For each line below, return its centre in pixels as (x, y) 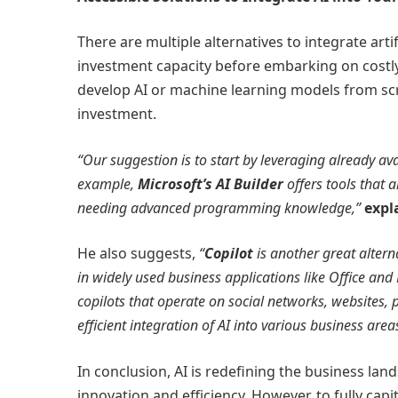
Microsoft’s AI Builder (211, 183)
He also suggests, (138, 254)
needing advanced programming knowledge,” (221, 207)
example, (107, 183)
